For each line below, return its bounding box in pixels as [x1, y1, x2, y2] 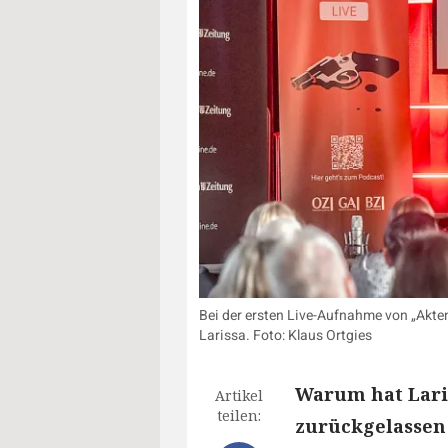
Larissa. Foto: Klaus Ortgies [199, 325, 372, 347]
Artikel [215, 386, 263, 406]
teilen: [217, 406, 261, 426]
